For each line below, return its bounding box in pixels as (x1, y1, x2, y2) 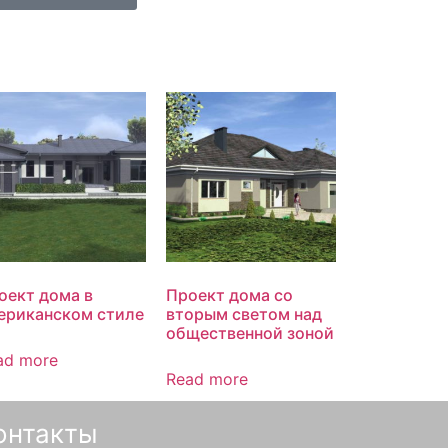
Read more (166, 369, 248, 390)
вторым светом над (166, 304, 322, 325)
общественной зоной (166, 323, 334, 344)
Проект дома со (166, 285, 293, 306)
